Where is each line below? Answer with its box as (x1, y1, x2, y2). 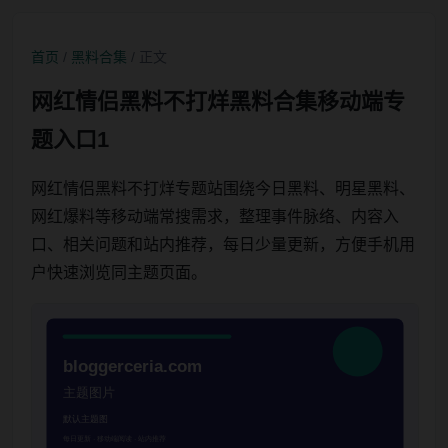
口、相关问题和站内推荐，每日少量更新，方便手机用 (31, 236, 415, 253)
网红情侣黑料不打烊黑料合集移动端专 (31, 89, 405, 114)
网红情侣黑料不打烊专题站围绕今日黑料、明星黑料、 (31, 180, 415, 197)
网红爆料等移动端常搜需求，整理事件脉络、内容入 (31, 208, 399, 225)
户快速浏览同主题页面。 (31, 264, 207, 281)
